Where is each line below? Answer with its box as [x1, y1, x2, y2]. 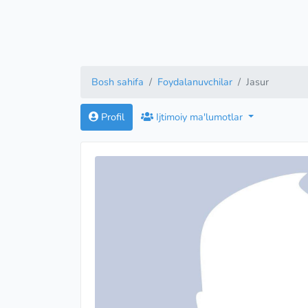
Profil [98, 110, 124, 124]
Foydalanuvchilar [157, 75, 232, 89]
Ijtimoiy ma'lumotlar [153, 110, 245, 124]
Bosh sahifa [91, 75, 144, 89]
